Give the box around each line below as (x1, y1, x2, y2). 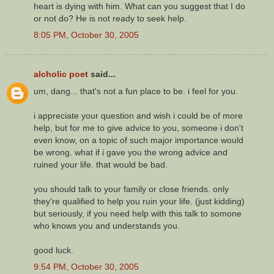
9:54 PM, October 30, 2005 (34, 261, 139, 272)
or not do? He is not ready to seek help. (34, 13, 187, 24)
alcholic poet (34, 69, 88, 80)
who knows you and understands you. (34, 220, 180, 231)
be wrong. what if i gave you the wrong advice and (34, 147, 228, 157)
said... (88, 69, 116, 80)
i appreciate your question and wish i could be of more (34, 110, 243, 120)
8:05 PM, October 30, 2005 (34, 30, 139, 40)
